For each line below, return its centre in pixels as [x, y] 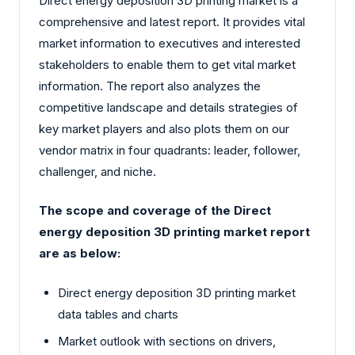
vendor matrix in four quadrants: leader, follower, [170, 150]
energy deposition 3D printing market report [174, 232]
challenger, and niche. [97, 171]
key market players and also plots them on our [164, 128]
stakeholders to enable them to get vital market [167, 64]
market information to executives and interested [170, 43]
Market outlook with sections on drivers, [167, 342]
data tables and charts [118, 314]
